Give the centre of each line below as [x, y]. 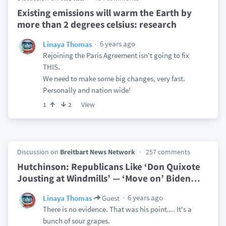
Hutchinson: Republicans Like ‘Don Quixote [108, 166]
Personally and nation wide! [87, 90]
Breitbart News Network [97, 152]
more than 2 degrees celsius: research [97, 24]
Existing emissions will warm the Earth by [104, 13]
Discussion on [38, 152]
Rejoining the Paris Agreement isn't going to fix [116, 55]
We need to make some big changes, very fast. [114, 78]
